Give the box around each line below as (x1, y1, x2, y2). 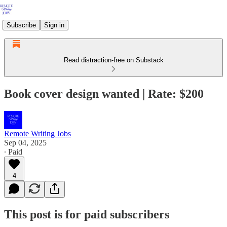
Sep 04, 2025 (4, 138, 47, 147)
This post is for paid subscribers (4, 207, 169, 221)
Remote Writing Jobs (4, 129, 71, 138)
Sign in (44, 21, 64, 29)
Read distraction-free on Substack (63, 56, 164, 64)
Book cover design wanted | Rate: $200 (4, 87, 204, 100)
